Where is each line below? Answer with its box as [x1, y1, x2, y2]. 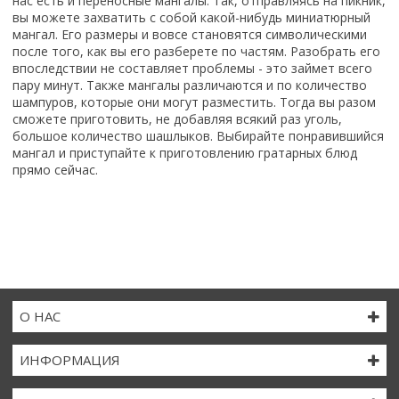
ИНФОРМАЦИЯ [28, 351, 120, 370]
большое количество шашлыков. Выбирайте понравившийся [12, 126, 384, 144]
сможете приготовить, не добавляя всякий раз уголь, [12, 110, 342, 127]
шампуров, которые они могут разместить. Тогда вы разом [12, 93, 376, 110]
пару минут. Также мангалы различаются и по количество [12, 76, 367, 94]
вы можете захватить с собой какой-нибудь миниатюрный [12, 8, 370, 26]
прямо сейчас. [12, 160, 98, 178]
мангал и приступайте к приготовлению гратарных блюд [12, 143, 357, 161]
